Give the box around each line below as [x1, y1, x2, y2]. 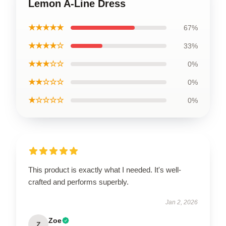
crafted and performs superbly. [28, 178, 129, 186]
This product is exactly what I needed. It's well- [28, 165, 181, 174]
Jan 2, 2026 [165, 199, 198, 206]
